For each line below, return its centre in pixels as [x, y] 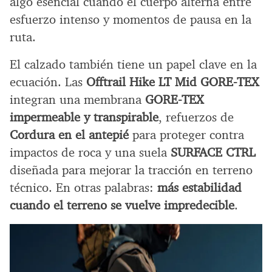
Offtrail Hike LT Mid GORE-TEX [172, 82]
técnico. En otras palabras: [83, 187]
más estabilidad [199, 187]
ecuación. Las [48, 82]
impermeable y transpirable [84, 117]
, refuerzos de [196, 117]
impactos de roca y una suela [90, 152]
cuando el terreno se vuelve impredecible [122, 205]
